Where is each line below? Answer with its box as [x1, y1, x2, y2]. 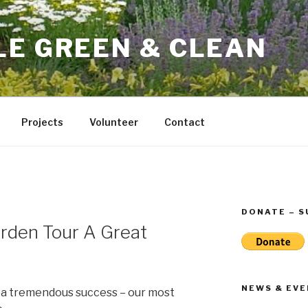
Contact [164, 115, 205, 128]
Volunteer [89, 115, 138, 128]
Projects [21, 115, 63, 128]
